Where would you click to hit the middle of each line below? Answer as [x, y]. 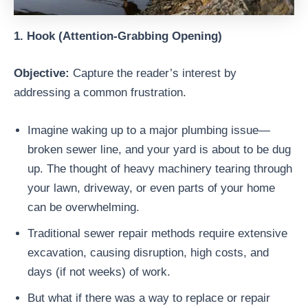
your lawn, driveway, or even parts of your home [151, 188]
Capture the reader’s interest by [153, 73]
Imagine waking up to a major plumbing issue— [149, 130]
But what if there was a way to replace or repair [149, 298]
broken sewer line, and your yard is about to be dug [159, 149]
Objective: [42, 73]
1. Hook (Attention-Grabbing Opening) [118, 36]
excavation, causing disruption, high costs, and [148, 252]
